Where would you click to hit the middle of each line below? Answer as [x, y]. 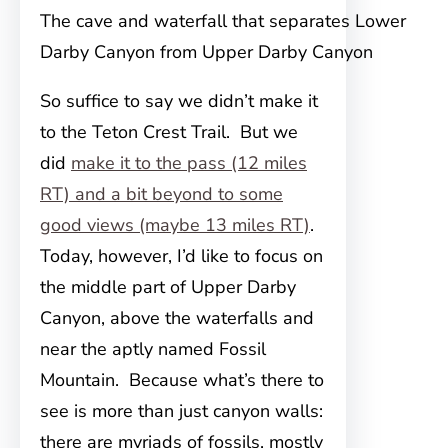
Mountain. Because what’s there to [182, 380]
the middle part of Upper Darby [168, 287]
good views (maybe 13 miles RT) [175, 225]
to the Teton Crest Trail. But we [169, 132]
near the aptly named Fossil [153, 349]
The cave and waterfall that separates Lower [223, 21]
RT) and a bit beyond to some [161, 194]
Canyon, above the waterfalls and [177, 318]
